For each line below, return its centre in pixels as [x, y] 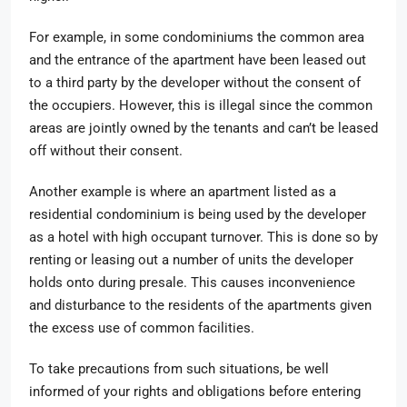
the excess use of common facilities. [142, 328]
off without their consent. [108, 151]
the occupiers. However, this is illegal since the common [201, 105]
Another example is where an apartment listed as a [183, 192]
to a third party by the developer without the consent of [195, 83]
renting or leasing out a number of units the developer [191, 260]
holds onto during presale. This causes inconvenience [192, 283]
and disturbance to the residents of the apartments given [200, 305]
